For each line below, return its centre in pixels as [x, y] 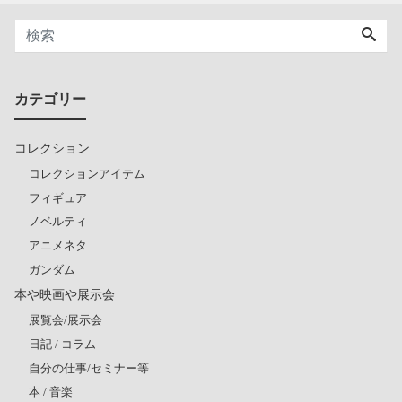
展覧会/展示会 [66, 320]
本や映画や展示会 [65, 294]
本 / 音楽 [51, 392]
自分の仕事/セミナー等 [89, 368]
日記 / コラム [62, 344]
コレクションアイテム [87, 173]
